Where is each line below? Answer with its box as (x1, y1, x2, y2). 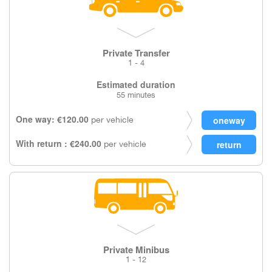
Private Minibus (103, 243, 169, 256)
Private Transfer (102, 46, 170, 59)
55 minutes (117, 92, 155, 100)
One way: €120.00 (16, 113, 89, 125)
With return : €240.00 (16, 137, 101, 149)
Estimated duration (97, 78, 175, 90)
